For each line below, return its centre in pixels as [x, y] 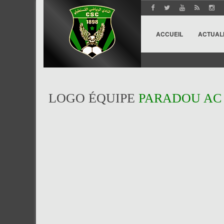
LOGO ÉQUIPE [93, 98]
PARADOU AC [180, 98]
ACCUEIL [169, 34]
